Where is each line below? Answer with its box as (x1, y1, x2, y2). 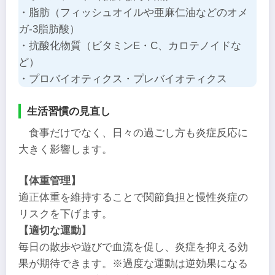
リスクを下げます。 (18, 208, 112, 220)
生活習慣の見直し (27, 104, 110, 117)
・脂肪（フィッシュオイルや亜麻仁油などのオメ (18, 7, 248, 19)
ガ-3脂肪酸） (18, 23, 80, 36)
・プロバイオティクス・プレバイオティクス (18, 73, 227, 85)
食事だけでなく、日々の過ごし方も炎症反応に (29, 127, 249, 139)
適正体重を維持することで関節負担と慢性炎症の (18, 192, 248, 204)
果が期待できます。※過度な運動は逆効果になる (18, 258, 248, 270)
